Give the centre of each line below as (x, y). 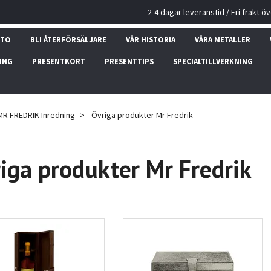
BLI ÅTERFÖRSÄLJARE (68, 39)
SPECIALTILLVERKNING (213, 61)
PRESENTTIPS (129, 61)
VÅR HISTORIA (150, 39)
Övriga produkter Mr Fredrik (142, 115)
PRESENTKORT (58, 61)
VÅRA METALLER (222, 39)
